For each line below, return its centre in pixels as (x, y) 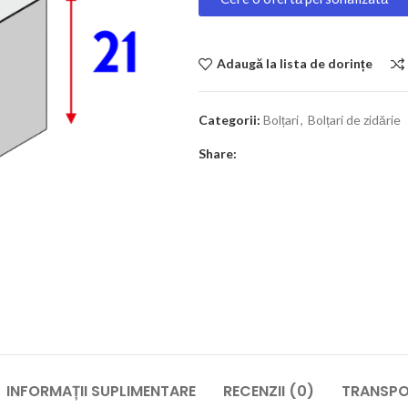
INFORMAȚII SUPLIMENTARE (101, 391)
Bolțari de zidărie (354, 120)
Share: (218, 153)
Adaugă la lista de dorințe (294, 64)
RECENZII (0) (269, 391)
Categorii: (229, 120)
